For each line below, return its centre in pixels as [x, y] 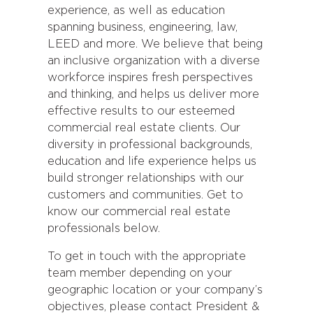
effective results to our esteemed [141, 111]
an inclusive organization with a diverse [154, 61]
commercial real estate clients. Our [144, 128]
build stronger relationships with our [146, 178]
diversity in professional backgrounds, [150, 145]
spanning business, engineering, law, [143, 27]
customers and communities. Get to [145, 195]
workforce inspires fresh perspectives [150, 78]
